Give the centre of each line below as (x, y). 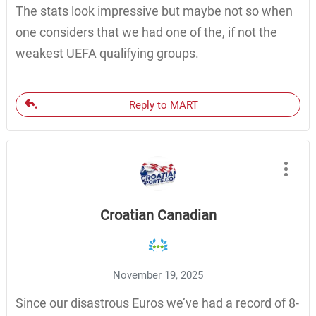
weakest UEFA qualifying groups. (107, 53)
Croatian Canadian (158, 215)
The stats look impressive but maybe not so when (154, 11)
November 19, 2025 (158, 275)
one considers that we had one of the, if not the (146, 32)
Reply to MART (163, 105)
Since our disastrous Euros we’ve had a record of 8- (157, 303)
